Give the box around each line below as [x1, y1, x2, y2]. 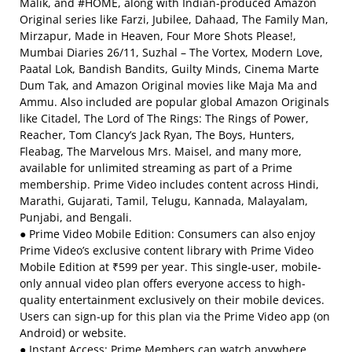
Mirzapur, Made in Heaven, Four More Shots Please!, [20, 28, 296, 43]
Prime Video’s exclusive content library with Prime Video [20, 243, 313, 258]
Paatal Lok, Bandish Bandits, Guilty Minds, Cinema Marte [20, 61, 319, 76]
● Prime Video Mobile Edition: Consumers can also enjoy [20, 226, 315, 241]
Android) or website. [20, 325, 126, 340]
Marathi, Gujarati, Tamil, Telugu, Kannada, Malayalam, [20, 193, 308, 208]
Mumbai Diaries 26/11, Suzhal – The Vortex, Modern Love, [20, 45, 323, 60]
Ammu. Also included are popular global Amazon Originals [20, 94, 329, 109]
